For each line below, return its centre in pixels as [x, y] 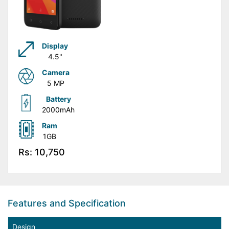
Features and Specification [67, 203]
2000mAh [58, 110]
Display [55, 46]
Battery [58, 99]
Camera [56, 72]
